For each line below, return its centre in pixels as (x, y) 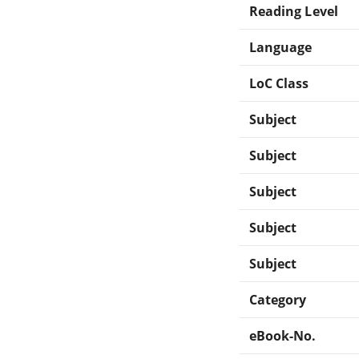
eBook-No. (283, 335)
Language (281, 47)
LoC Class (279, 83)
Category (278, 299)
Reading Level (294, 11)
